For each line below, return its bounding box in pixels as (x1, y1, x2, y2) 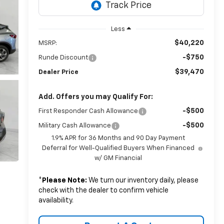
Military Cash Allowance (38, 122, 111, 129)
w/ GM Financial (94, 154, 142, 161)
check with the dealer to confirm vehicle (38, 186, 168, 194)
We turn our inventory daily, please (86, 176, 198, 184)
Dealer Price (38, 68, 78, 75)
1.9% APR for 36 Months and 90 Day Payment (51, 134, 185, 141)
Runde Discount (38, 54, 88, 61)
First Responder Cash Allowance (38, 107, 138, 114)
